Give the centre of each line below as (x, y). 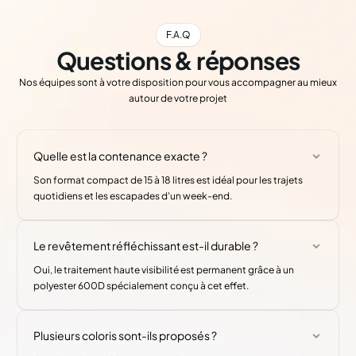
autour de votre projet (178, 99)
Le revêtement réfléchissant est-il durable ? (146, 246)
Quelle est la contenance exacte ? (121, 156)
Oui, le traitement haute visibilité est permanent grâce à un (164, 270)
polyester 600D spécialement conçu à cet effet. (141, 286)
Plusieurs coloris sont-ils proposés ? (126, 336)
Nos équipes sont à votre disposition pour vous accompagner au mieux (178, 83)
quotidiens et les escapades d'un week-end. (133, 196)
